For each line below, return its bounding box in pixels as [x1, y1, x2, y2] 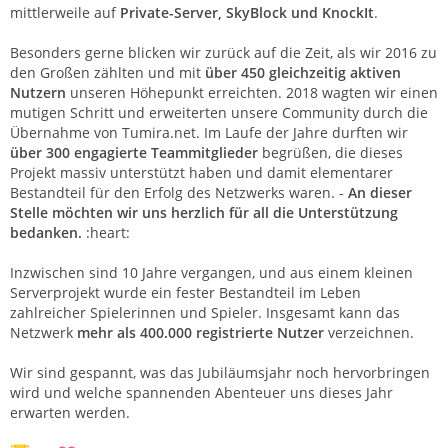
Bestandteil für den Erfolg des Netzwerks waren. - [10, 182, 348, 202]
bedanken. [10, 222, 82, 242]
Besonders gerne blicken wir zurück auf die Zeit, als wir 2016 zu [10, 42, 437, 62]
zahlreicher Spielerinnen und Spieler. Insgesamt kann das [10, 302, 400, 322]
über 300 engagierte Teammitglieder [10, 142, 258, 162]
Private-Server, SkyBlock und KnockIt [120, 2, 374, 22]
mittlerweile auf [10, 2, 120, 22]
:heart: [82, 222, 130, 242]
